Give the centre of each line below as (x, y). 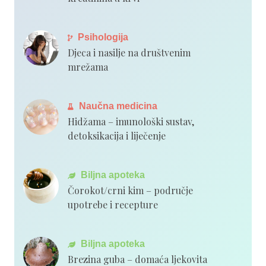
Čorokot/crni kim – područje (130, 190)
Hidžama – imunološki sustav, (131, 121)
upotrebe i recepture (113, 204)
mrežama (88, 66)
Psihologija (102, 37)
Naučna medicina (117, 106)
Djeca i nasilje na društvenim (129, 52)
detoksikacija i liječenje (117, 135)
